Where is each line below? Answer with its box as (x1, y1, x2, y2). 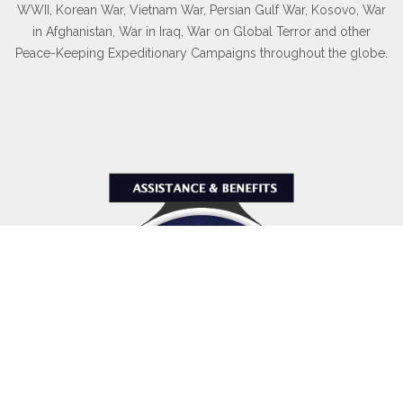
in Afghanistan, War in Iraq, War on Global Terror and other (32, 24, 371, 40)
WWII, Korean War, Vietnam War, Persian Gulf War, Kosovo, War (17, 3, 386, 18)
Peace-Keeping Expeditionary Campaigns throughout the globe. (15, 46, 388, 61)
